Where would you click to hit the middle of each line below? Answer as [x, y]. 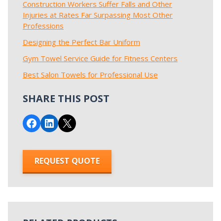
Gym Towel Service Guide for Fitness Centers [100, 58]
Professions [43, 26]
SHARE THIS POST [66, 98]
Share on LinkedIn [66, 122]
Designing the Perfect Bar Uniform [81, 42]
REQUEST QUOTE [67, 161]
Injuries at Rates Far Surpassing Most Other [98, 15]
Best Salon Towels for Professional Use [90, 74]
